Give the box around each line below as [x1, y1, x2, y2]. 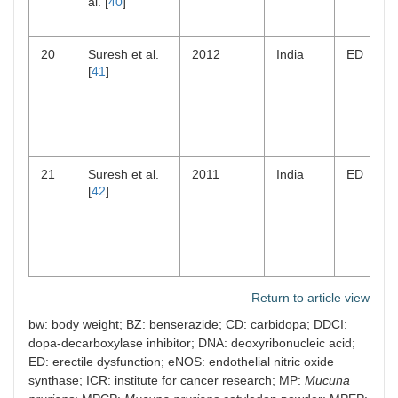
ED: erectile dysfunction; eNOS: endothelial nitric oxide [28, 354, 334, 369]
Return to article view [251, 291, 370, 305]
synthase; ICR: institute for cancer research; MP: [28, 373, 305, 387]
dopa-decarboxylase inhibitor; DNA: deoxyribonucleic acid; [28, 336, 355, 350]
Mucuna [305, 373, 350, 387]
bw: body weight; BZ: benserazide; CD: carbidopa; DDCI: [28, 317, 347, 331]
